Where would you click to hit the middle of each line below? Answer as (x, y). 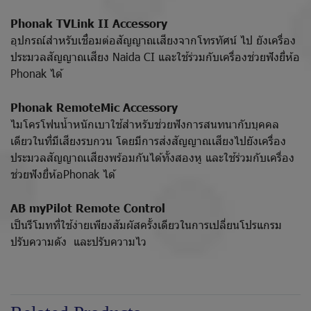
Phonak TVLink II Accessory (92, 23)
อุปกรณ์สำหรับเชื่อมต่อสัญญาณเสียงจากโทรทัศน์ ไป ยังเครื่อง (153, 40)
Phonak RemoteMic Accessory (96, 107)
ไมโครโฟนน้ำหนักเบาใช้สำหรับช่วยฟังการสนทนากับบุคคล (145, 124)
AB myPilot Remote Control (90, 207)
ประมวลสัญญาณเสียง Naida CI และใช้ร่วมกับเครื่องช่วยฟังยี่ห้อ (155, 56)
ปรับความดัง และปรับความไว (78, 241)
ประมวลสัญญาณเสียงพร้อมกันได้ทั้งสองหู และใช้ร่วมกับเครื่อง (152, 157)
